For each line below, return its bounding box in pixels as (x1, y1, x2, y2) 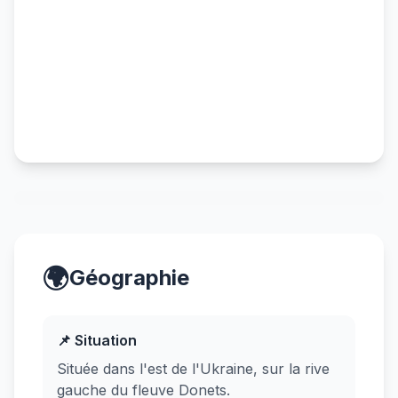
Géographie (69, 265, 189, 291)
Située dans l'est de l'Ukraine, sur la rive (57, 360, 330, 378)
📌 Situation (57, 331, 137, 349)
